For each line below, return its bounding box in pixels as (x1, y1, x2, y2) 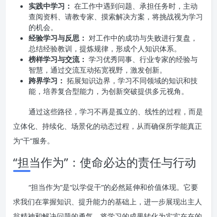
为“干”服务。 (13, 136, 54, 145)
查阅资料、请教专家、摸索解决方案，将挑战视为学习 (29, 12, 203, 21)
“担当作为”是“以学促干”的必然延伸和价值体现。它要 (29, 182, 198, 192)
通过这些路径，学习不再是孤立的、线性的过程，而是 (29, 107, 203, 116)
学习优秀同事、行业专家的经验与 (87, 54, 198, 64)
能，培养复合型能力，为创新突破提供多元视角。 (29, 86, 188, 96)
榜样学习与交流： (29, 54, 87, 64)
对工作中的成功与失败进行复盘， (87, 33, 198, 43)
